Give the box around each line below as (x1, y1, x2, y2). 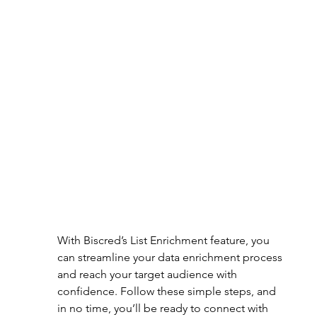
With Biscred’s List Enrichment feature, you (57, 233, 272, 247)
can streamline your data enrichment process (57, 250, 285, 264)
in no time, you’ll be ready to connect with (57, 301, 271, 315)
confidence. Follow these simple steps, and (57, 284, 279, 298)
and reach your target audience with (57, 267, 240, 281)
